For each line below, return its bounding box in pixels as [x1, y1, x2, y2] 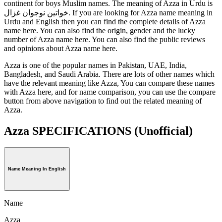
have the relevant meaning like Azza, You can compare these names [4, 78, 215, 87]
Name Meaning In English [8, 166, 66, 172]
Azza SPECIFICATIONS [4, 124, 134, 137]
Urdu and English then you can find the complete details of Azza [4, 17, 206, 26]
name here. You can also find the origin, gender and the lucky [4, 26, 195, 35]
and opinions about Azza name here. [4, 44, 117, 53]
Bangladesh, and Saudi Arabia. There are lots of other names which [4, 69, 215, 78]
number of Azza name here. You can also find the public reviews [4, 35, 205, 44]
